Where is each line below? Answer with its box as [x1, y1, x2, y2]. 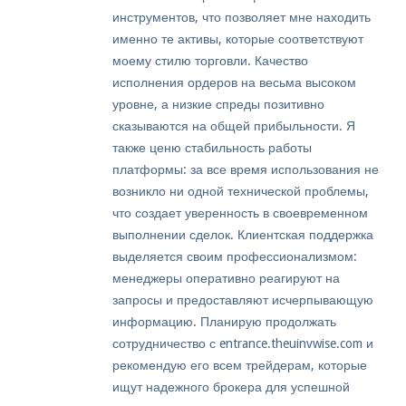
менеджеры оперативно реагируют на [112, 271, 340, 286]
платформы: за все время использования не [112, 162, 379, 178]
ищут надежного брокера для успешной [112, 380, 350, 395]
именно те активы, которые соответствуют [112, 32, 363, 47]
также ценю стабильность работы [112, 140, 312, 156]
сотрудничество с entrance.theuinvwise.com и [112, 336, 373, 352]
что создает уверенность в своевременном [112, 206, 368, 221]
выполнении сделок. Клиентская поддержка [112, 227, 373, 243]
